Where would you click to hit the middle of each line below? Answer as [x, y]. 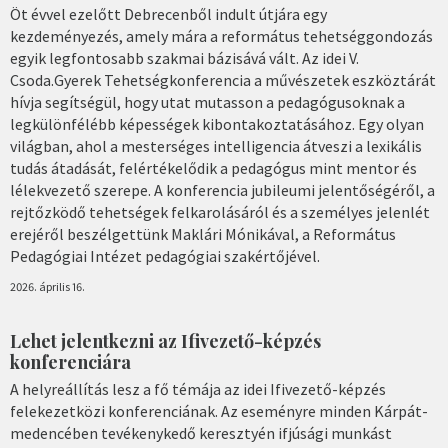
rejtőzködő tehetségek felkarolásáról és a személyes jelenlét [220, 212]
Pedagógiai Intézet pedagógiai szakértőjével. [165, 256]
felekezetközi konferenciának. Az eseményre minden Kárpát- [219, 410]
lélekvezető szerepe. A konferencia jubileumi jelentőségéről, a [222, 190]
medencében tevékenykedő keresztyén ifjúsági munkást [201, 432]
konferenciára [70, 362]
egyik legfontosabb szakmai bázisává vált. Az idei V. [184, 58]
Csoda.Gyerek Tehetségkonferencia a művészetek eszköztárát [223, 80]
